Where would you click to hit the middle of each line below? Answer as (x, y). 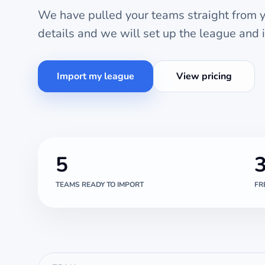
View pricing (204, 77)
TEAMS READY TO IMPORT (100, 185)
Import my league (96, 77)
